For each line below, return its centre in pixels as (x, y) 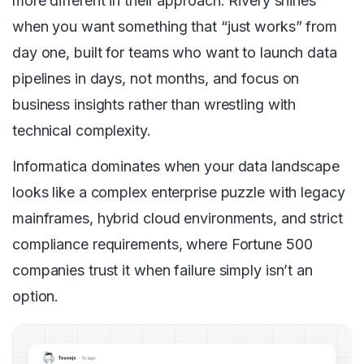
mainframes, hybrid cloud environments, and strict (178, 219)
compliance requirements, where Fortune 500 (162, 245)
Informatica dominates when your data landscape (176, 167)
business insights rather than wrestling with (154, 105)
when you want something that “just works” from (175, 27)
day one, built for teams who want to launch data (175, 53)
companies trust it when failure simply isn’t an (162, 271)
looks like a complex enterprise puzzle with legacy (179, 193)
